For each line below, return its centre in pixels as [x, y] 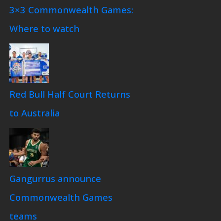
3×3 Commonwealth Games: [71, 9]
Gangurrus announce [55, 178]
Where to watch [44, 28]
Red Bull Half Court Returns [70, 94]
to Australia [34, 112]
